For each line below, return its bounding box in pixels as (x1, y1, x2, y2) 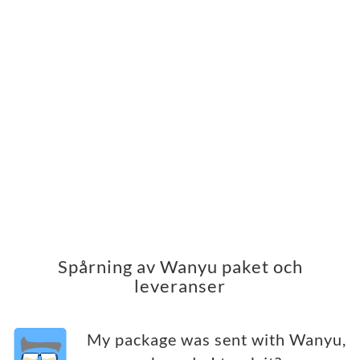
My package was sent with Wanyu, (86, 330, 346, 350)
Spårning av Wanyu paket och (57, 256, 303, 278)
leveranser (134, 275, 226, 297)
